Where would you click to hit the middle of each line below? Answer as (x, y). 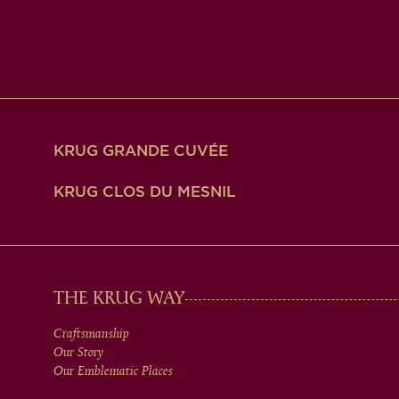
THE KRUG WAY (119, 299)
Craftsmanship (91, 334)
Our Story (78, 353)
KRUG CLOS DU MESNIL (145, 192)
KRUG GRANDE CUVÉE (141, 151)
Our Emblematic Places (113, 371)
